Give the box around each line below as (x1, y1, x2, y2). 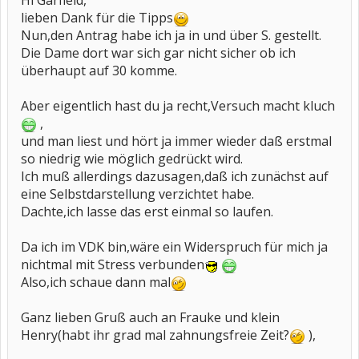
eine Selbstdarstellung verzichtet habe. (21, 185, 254, 203)
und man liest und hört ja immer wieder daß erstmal (21, 132, 332, 150)
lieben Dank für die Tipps (21, 9, 173, 26)
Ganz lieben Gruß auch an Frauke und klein (21, 309, 280, 326)
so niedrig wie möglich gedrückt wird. (21, 150, 243, 167)
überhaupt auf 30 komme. (21, 62, 177, 79)
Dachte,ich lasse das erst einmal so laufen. (21, 203, 273, 220)
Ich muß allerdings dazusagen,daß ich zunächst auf (21, 167, 329, 185)
